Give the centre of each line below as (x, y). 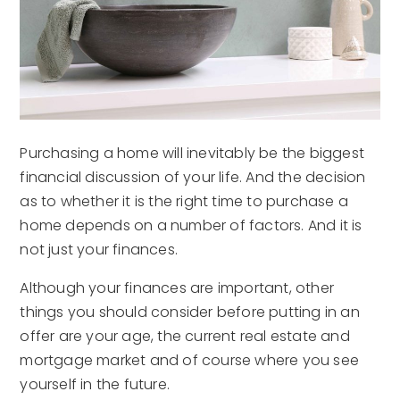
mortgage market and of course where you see (190, 360)
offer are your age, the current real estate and (185, 336)
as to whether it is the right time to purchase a (184, 201)
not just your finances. (99, 249)
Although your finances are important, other (177, 287)
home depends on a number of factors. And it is (191, 225)
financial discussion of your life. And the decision (193, 177)
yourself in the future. (95, 384)
